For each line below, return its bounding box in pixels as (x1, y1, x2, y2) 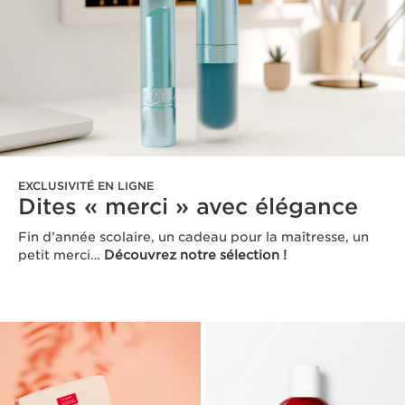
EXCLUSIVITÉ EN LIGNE (18, 179, 154, 193)
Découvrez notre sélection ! (104, 248, 287, 263)
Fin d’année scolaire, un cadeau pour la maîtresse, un (18, 230, 369, 245)
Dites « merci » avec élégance (18, 193, 358, 221)
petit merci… (18, 248, 104, 263)
